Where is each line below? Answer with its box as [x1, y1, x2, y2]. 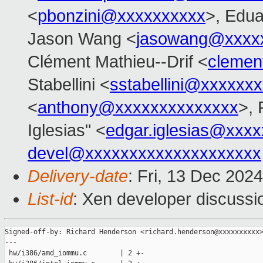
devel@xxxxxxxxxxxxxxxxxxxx [28, 144, 261, 163]
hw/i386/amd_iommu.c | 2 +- [5, 249, 144, 258]
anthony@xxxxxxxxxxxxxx [38, 98, 238, 117]
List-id [28, 190, 73, 209]
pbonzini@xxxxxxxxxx [38, 6, 205, 26]
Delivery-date [28, 167, 128, 186]
